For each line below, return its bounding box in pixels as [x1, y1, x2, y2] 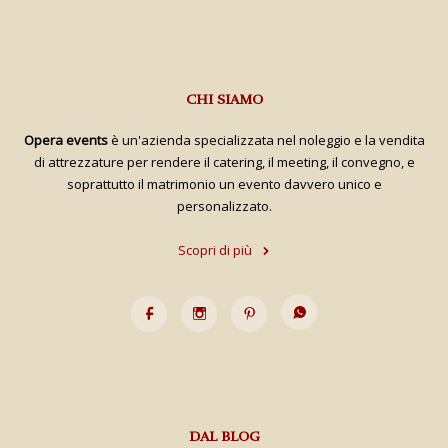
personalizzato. [176, 196, 272, 215]
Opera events [23, 130, 108, 149]
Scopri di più [178, 240, 252, 259]
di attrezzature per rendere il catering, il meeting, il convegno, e [33, 152, 415, 171]
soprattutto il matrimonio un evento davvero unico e [66, 174, 382, 193]
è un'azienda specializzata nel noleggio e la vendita [107, 130, 425, 149]
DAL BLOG [188, 427, 260, 445]
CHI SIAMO [185, 90, 263, 108]
